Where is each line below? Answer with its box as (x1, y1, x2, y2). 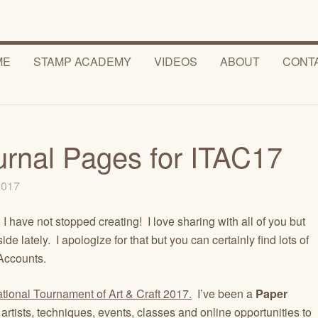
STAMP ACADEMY (33, 53, 131, 70)
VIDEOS (153, 53, 197, 70)
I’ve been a (192, 285, 256, 302)
